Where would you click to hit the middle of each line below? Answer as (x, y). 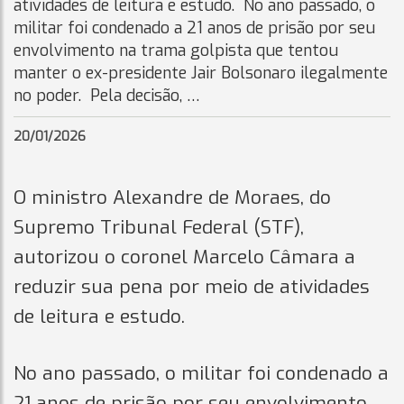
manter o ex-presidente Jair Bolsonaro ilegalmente (201, 73)
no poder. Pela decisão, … (107, 96)
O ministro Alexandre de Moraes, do (172, 197)
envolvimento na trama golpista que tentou (176, 50)
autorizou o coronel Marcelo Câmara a (184, 257)
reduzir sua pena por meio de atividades (192, 287)
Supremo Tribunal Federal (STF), (159, 227)
